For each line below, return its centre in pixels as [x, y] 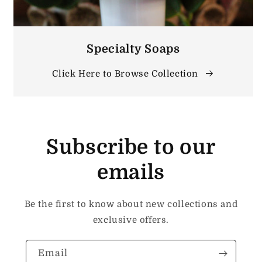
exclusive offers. [131, 220]
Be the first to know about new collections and [131, 204]
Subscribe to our [131, 147]
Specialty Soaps [133, 49]
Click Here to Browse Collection [125, 73]
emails [131, 172]
